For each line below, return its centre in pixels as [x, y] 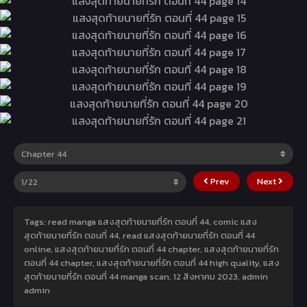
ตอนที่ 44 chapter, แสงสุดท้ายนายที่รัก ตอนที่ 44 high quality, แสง [152, 262]
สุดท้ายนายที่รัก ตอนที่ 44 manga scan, [99, 276]
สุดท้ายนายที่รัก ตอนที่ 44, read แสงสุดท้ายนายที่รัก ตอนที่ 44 [139, 235]
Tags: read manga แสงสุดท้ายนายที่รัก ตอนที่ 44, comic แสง [140, 221]
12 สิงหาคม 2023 [206, 276]
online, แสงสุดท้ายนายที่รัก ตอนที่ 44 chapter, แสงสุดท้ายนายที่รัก [151, 249]
